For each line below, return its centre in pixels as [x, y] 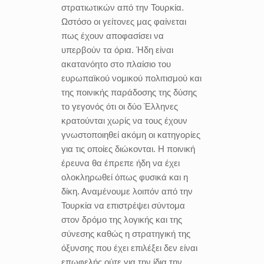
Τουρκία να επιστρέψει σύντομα [123, 205]
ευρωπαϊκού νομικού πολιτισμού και [131, 78]
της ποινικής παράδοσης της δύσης [129, 92]
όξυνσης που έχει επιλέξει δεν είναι [129, 247]
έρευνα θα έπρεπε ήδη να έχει [121, 163]
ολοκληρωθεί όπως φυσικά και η [125, 177]
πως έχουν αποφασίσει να [113, 35]
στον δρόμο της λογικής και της [122, 219]
